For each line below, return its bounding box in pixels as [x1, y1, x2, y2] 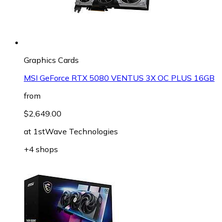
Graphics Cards [24, 55, 79, 65]
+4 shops [24, 144, 58, 154]
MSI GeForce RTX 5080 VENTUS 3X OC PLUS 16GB [24, 72, 215, 83]
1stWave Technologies [33, 126, 118, 136]
